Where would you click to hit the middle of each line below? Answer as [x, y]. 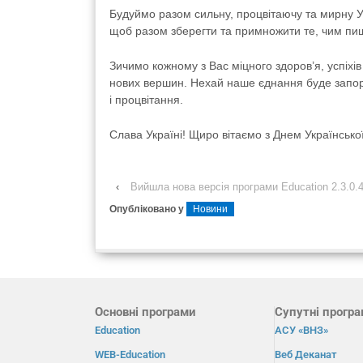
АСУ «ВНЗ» [302, 330]
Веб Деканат [306, 354]
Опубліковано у [148, 209]
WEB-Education [130, 354]
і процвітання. [146, 100]
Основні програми [145, 312]
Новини [210, 209]
